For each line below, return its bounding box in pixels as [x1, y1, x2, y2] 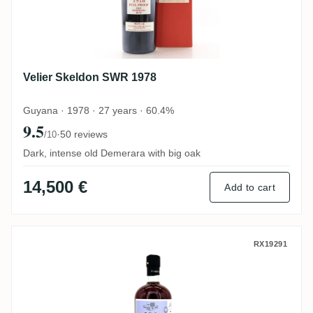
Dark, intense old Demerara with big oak [23, 147, 201, 159]
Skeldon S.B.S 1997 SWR [22, 237, 194, 253]
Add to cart [224, 181, 275, 193]
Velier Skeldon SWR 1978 [23, 71, 156, 83]
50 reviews [60, 128, 108, 140]
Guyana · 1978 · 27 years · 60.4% [23, 104, 174, 116]
